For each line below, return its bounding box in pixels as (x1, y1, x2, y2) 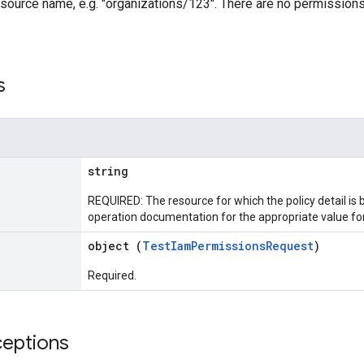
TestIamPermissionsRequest (142, 238, 314, 253)
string (88, 163, 128, 179)
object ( (88, 238, 142, 253)
